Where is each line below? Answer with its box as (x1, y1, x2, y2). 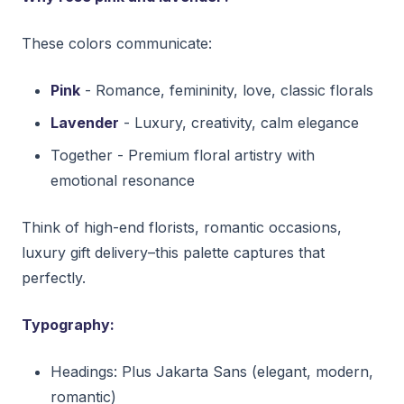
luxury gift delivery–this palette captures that (22, 243, 325, 262)
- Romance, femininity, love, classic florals (80, 80, 373, 99)
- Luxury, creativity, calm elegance (119, 113, 359, 132)
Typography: (22, 315, 115, 334)
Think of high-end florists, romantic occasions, (22, 217, 342, 236)
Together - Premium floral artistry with (50, 145, 315, 164)
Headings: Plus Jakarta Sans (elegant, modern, (50, 362, 373, 381)
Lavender (50, 113, 119, 132)
